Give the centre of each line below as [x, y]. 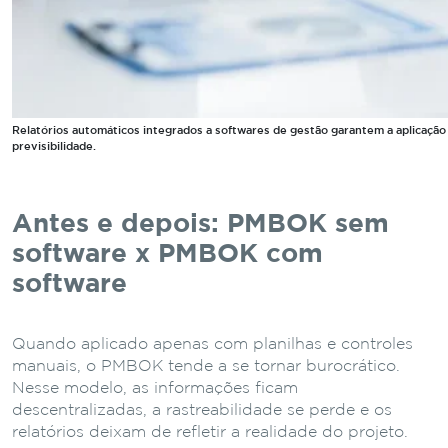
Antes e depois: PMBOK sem [200, 224]
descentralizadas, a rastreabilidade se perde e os [202, 410]
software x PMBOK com [167, 254]
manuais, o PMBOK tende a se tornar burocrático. [206, 366]
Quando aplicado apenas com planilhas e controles [212, 344]
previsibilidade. [54, 146]
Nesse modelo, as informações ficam [155, 388]
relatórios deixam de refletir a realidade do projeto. [210, 432]
